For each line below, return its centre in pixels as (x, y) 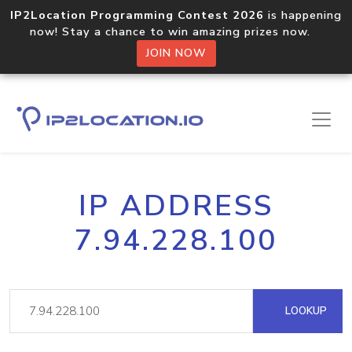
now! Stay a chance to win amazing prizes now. (176, 31)
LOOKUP (304, 311)
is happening (303, 15)
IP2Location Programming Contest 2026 (137, 15)
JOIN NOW (176, 53)
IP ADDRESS (176, 206)
